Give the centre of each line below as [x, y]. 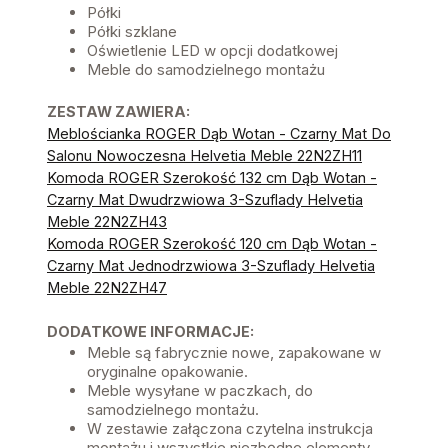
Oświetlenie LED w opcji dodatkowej [212, 50]
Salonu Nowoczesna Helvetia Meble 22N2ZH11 [204, 155]
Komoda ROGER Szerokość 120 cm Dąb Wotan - [212, 243]
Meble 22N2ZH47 [107, 287]
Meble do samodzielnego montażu [206, 69]
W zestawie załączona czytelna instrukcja [230, 428]
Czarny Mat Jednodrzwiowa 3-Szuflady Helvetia [211, 265]
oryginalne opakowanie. [167, 371]
